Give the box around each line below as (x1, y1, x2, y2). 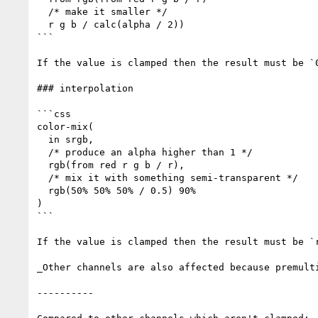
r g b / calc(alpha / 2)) (37, 18, 48, 30)
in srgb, (37, 133, 48, 145)
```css (37, 108, 71, 119)
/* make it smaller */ (37, 6, 48, 17)
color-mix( (37, 121, 94, 132)
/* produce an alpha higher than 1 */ (37, 146, 48, 158)
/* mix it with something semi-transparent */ (37, 172, 48, 183)
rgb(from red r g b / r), (37, 159, 48, 170)
